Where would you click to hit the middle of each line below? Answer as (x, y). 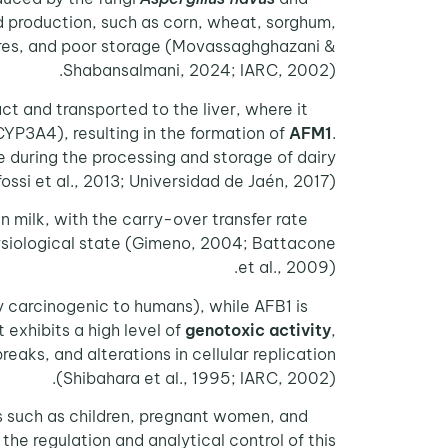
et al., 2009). (287, 267)
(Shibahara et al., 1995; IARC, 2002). (196, 377)
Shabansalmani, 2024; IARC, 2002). (199, 70)
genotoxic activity (258, 329)
